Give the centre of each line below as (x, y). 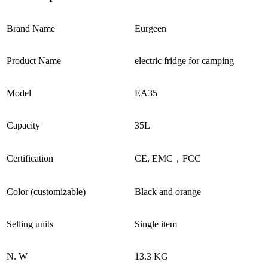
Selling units (30, 224)
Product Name (34, 60)
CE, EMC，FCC (168, 158)
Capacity (23, 125)
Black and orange (168, 191)
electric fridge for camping (184, 60)
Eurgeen (150, 28)
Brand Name (31, 28)
